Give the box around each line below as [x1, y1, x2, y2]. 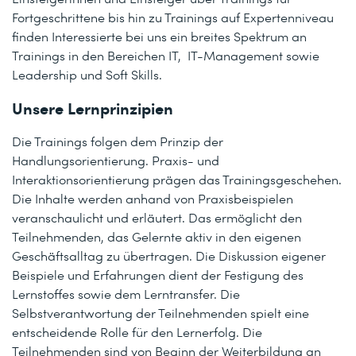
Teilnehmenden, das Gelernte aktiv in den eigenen [12, 228, 301, 245]
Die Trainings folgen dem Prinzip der [12, 133, 223, 149]
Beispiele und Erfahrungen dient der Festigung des [12, 266, 304, 283]
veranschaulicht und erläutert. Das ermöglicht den [12, 209, 302, 226]
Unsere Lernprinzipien [12, 97, 173, 118]
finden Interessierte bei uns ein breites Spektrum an [12, 28, 307, 44]
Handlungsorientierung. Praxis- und [12, 152, 219, 168]
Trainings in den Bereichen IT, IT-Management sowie [12, 47, 319, 64]
